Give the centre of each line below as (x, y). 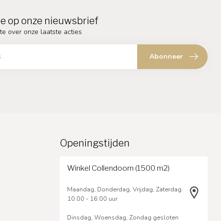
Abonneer (166, 57)
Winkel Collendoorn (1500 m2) (118, 168)
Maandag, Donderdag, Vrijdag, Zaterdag (124, 189)
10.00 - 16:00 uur (92, 199)
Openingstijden (95, 143)
